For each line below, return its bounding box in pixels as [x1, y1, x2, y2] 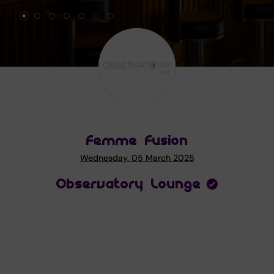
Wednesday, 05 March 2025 [80, 152, 194, 163]
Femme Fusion [86, 133, 188, 148]
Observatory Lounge [56, 177, 201, 191]
